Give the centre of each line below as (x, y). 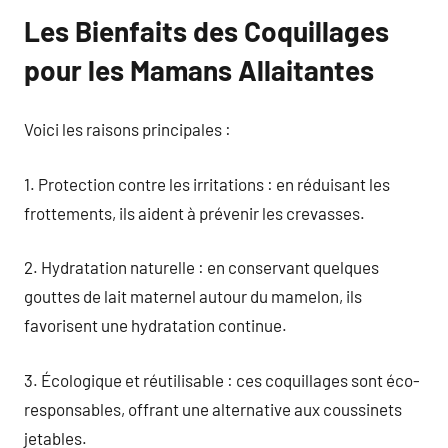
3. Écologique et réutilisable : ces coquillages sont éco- (222, 379)
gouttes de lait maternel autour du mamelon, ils (193, 296)
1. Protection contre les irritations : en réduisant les (207, 183)
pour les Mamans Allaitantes (199, 69)
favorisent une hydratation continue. (155, 325)
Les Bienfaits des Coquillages (206, 30)
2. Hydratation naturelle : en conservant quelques (201, 267)
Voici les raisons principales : (127, 129)
